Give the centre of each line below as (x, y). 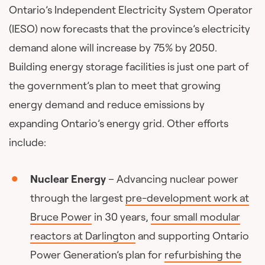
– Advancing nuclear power (172, 179)
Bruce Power (61, 216)
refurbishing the (203, 254)
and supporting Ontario (193, 235)
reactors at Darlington (83, 235)
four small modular (196, 216)
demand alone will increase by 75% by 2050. (113, 47)
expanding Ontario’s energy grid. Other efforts (119, 123)
